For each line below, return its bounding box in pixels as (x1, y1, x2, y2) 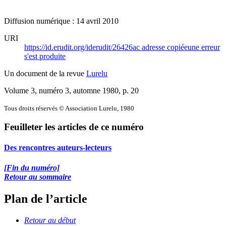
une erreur (188, 42, 220, 51)
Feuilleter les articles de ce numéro (4, 122, 144, 133)
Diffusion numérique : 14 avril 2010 (4, 16, 119, 25)
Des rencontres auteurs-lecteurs (4, 143, 111, 152)
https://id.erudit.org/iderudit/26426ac (24, 42, 142, 51)
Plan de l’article (4, 192, 87, 206)
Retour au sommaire (4, 172, 71, 181)
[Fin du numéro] (4, 163, 60, 172)
